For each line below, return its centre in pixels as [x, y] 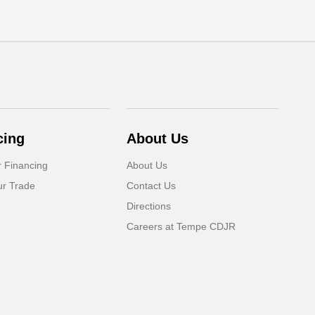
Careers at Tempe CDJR [181, 226]
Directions [149, 206]
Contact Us [152, 186]
